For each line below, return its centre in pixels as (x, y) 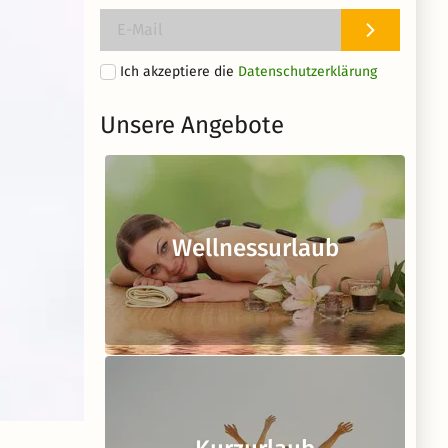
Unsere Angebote (192, 125)
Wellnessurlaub (255, 248)
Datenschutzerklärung (307, 71)
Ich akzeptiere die (179, 71)
